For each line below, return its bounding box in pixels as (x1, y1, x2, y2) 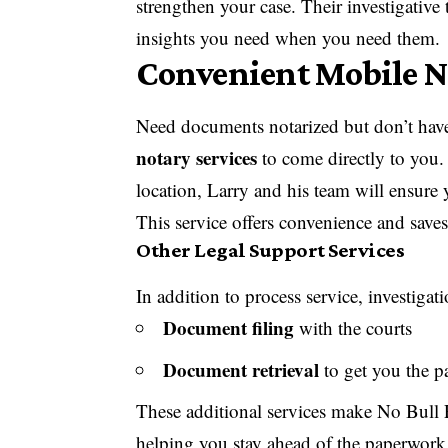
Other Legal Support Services (136, 238, 405, 263)
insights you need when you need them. (136, 25, 441, 51)
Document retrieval (163, 355, 320, 383)
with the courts (294, 315, 413, 341)
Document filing (163, 314, 295, 342)
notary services (136, 144, 258, 172)
